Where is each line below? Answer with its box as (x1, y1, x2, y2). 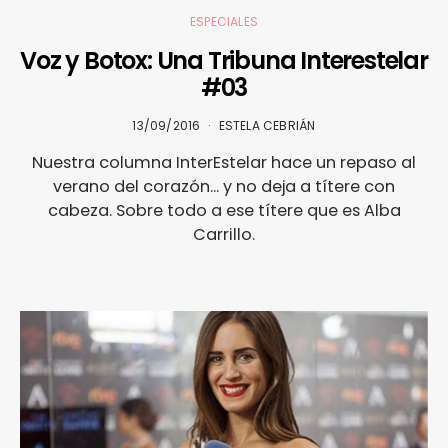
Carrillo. (193, 222, 255, 246)
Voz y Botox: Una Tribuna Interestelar (20, 43, 428, 77)
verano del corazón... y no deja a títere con (53, 174, 395, 198)
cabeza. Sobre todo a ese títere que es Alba (47, 198, 401, 222)
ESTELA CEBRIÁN (218, 116, 316, 134)
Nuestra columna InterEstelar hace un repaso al (32, 150, 416, 174)
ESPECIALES (190, 12, 258, 30)
